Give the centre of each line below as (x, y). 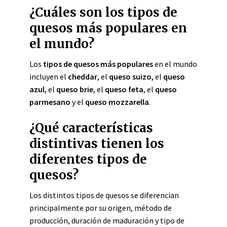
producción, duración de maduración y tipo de (107, 220)
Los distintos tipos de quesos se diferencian (104, 195)
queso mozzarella (117, 102)
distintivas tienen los (97, 144)
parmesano (50, 102)
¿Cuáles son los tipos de (103, 12)
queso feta (124, 89)
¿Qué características (91, 128)
